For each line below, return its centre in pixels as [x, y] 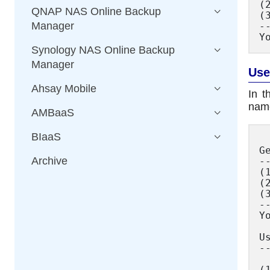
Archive [49, 161]
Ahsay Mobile [64, 89]
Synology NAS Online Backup [103, 50]
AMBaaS [53, 113]
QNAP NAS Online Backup [96, 11]
